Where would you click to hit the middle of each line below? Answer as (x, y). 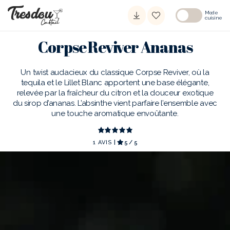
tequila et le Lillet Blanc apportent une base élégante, (115, 82)
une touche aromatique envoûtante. (115, 113)
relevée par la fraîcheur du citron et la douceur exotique (115, 93)
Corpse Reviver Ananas (115, 47)
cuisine (214, 18)
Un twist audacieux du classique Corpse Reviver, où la (115, 72)
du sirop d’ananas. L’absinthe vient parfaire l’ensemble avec (115, 103)
